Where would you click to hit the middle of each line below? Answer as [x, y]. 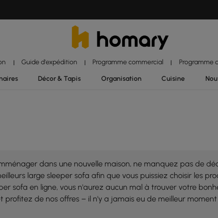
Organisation [121, 78]
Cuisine [173, 78]
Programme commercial [128, 62]
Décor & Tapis [59, 78]
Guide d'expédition [49, 62]
